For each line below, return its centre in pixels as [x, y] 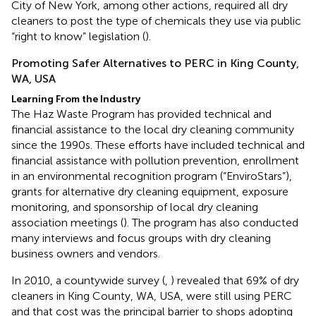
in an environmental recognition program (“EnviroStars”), [152, 176]
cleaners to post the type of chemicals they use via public [156, 21]
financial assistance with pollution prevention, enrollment [155, 161]
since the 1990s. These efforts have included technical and [158, 145]
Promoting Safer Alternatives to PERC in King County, [155, 63]
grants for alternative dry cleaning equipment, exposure [150, 192]
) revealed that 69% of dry [235, 281]
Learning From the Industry [76, 99]
